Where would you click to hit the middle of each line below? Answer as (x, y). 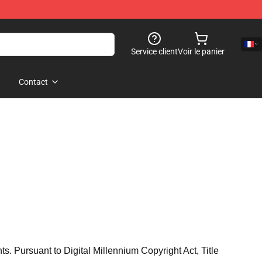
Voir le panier (201, 51)
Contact (33, 82)
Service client (154, 51)
